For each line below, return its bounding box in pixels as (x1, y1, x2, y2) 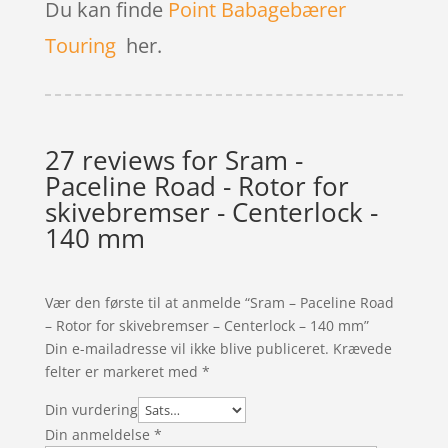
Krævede (332, 338, 392, 358)
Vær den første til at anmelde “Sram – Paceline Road (44, 292, 394, 312)
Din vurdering (44, 399, 138, 419)
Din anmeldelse (44, 424, 154, 444)
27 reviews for (44, 141, 225, 178)
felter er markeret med (44, 361, 202, 381)
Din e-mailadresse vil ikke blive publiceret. (44, 338, 329, 358)
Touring (44, 31, 116, 59)
